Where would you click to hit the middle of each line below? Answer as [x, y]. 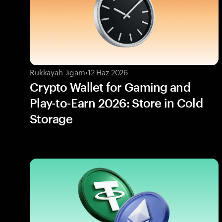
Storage [51, 118]
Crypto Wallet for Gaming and [110, 87]
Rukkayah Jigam [57, 71]
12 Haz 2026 [108, 71]
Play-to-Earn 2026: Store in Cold [116, 103]
